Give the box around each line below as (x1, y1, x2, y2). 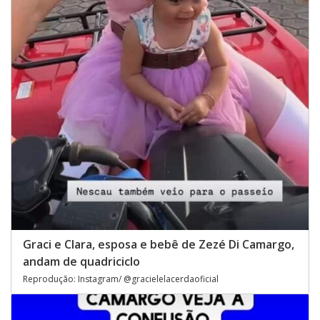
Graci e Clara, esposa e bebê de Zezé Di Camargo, (23, 236, 294, 252)
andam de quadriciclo (23, 253, 140, 269)
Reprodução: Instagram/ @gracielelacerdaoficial (23, 272, 219, 285)
